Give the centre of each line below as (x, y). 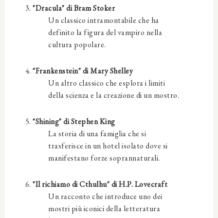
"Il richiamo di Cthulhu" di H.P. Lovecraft (100, 184)
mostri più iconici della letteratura (104, 208)
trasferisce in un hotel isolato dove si (108, 145)
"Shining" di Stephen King (74, 121)
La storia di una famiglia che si (97, 133)
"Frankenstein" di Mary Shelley (83, 71)
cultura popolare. (77, 44)
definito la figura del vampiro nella (105, 32)
